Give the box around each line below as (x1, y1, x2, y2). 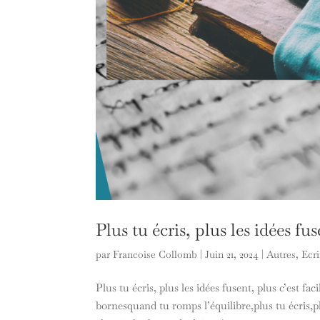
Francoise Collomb (113, 248, 198, 261)
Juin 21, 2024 (205, 248, 259, 261)
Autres (266, 248, 296, 261)
